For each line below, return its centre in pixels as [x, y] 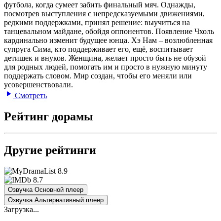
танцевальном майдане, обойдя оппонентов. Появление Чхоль [109, 31]
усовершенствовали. [38, 84]
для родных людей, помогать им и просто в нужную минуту [106, 67]
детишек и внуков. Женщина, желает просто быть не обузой [105, 58]
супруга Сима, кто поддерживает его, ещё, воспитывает [98, 49]
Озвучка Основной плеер [46, 190]
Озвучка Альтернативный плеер [56, 200]
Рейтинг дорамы [49, 116]
